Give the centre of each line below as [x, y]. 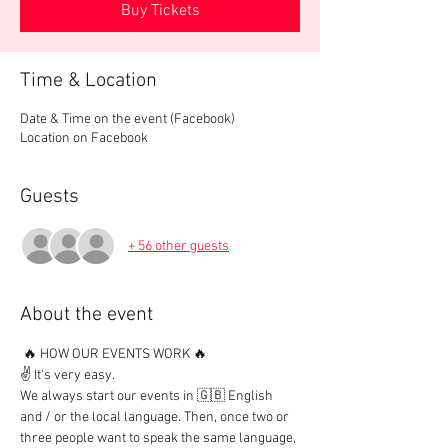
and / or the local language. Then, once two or [156, 417]
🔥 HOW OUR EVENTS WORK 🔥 [113, 354]
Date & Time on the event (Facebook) [127, 119]
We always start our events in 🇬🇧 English [148, 396]
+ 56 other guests [178, 246]
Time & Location [88, 81]
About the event [86, 315]
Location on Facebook [84, 138]
